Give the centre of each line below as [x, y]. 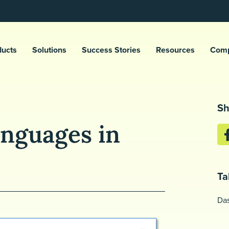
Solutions [49, 50]
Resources [175, 50]
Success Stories [111, 50]
